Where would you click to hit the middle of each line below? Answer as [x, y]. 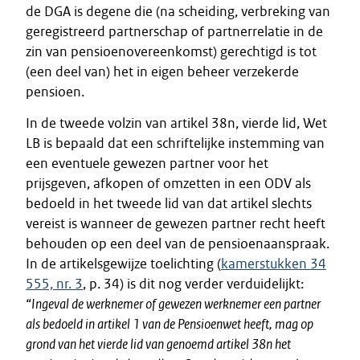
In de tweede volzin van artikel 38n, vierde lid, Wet [176, 123]
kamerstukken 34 [274, 264]
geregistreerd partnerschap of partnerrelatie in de [174, 31]
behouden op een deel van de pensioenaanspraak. [178, 243]
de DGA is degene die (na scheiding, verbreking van [178, 11]
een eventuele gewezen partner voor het [147, 163]
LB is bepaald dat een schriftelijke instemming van [175, 143]
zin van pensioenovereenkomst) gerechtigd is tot [171, 51]
